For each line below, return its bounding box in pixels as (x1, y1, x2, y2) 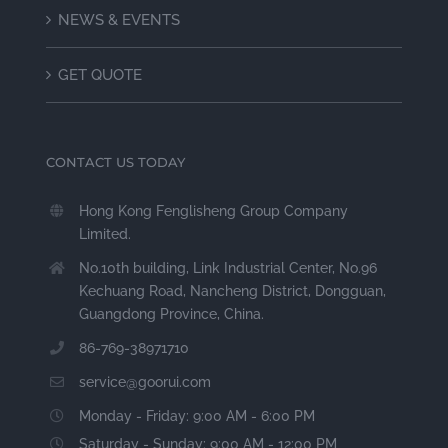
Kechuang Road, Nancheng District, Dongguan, (79, 282, 387, 299)
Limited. (79, 225, 132, 242)
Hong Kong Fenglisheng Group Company (79, 202, 349, 219)
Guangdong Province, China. (79, 305, 265, 322)
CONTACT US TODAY (45, 153, 185, 170)
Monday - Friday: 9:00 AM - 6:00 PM (79, 407, 316, 424)
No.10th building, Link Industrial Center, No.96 (79, 259, 378, 276)
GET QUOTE (57, 65, 142, 84)
